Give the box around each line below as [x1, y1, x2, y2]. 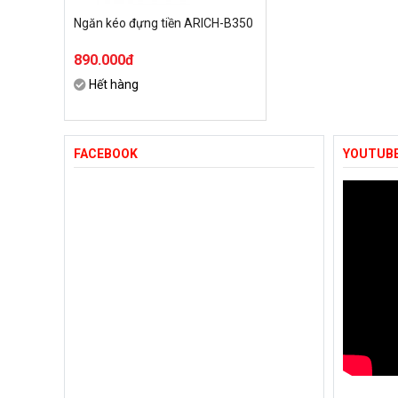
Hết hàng [89, 76, 139, 92]
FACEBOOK [74, 146, 138, 161]
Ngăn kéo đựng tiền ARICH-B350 [74, 15, 253, 30]
